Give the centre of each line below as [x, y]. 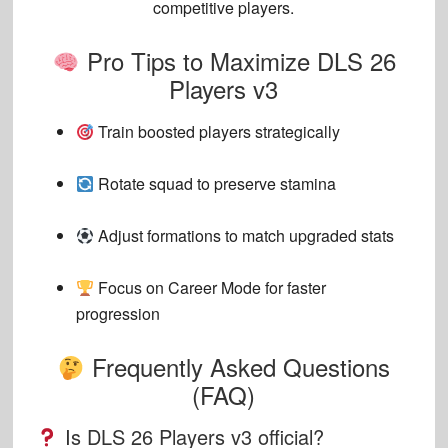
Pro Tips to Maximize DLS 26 [237, 61]
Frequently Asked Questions [238, 367]
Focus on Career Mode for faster [210, 288]
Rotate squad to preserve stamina [215, 184]
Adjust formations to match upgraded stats [244, 236]
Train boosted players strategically [217, 132]
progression [117, 314]
